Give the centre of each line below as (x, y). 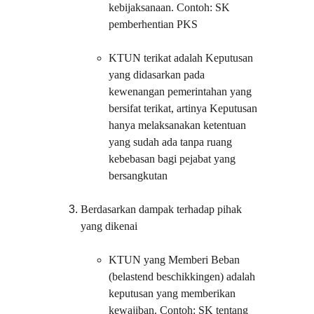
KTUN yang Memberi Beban (176, 260)
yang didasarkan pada (158, 75)
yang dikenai (109, 226)
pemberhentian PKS (153, 24)
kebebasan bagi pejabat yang (174, 159)
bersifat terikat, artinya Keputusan (185, 108)
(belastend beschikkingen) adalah (184, 277)
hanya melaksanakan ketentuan (179, 125)
